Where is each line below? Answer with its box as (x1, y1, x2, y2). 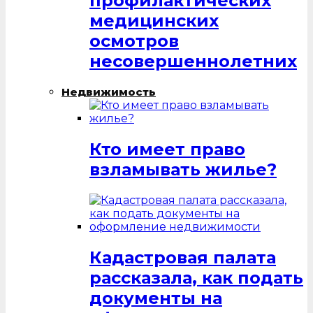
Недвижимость (61, 85, 156, 99)
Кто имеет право (89, 139, 245, 160)
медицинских (89, 10, 219, 31)
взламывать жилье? (89, 159, 277, 180)
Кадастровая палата (89, 247, 276, 268)
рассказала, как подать (89, 267, 303, 288)
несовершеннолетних (89, 51, 297, 72)
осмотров (89, 31, 179, 52)
